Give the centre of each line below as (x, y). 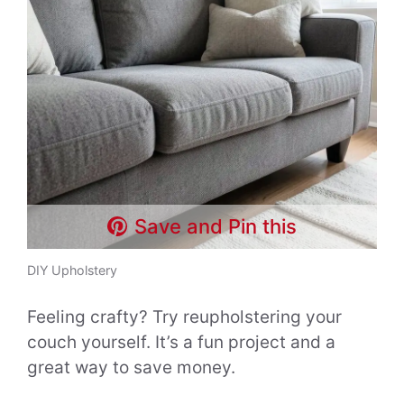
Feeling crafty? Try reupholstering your (184, 317)
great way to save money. (131, 368)
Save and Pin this (216, 226)
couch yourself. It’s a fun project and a (181, 343)
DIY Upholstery (72, 270)
